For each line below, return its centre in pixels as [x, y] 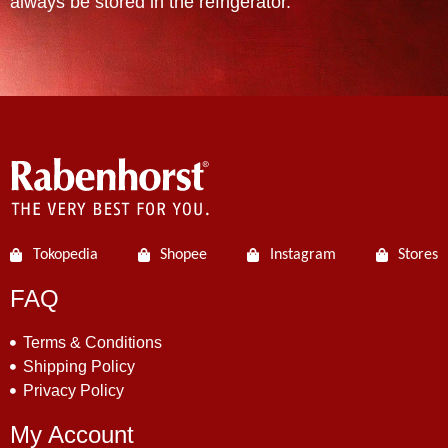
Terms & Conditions [92, 342]
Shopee [183, 254]
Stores [418, 254]
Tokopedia [65, 254]
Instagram [302, 254]
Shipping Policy [78, 366]
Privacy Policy [73, 390]
